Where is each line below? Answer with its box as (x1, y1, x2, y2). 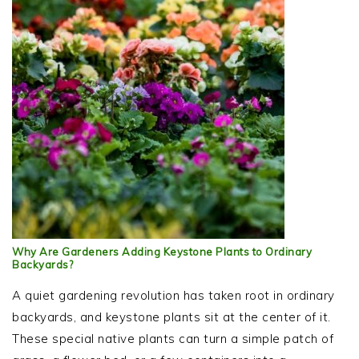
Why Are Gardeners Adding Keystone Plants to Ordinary (12, 245, 312, 259)
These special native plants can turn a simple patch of (12, 331, 333, 347)
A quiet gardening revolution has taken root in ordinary (12, 288, 335, 304)
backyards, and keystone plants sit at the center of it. (12, 309, 331, 325)
